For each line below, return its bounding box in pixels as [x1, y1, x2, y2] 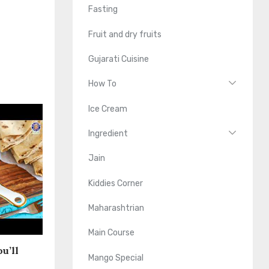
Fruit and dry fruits [88, 29, 162, 40]
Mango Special [88, 252, 144, 263]
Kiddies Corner [88, 178, 144, 189]
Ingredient [88, 128, 128, 139]
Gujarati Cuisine [88, 53, 150, 64]
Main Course [88, 228, 135, 238]
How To [88, 79, 117, 89]
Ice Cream [88, 103, 128, 114]
